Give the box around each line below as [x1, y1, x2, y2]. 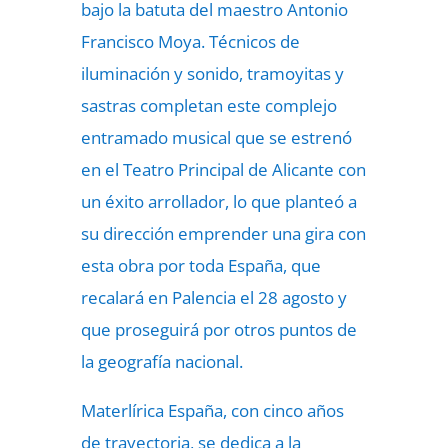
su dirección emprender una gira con [80, 222, 366, 245]
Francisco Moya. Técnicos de [80, 30, 300, 53]
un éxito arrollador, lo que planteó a [80, 190, 357, 213]
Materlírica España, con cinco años [80, 399, 344, 422]
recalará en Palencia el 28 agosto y [80, 286, 347, 309]
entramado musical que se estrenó [80, 126, 352, 149]
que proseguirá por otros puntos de [80, 318, 357, 341]
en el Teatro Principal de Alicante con [80, 158, 366, 181]
